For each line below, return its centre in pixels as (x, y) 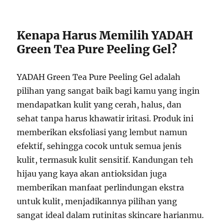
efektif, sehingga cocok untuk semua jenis (99, 146)
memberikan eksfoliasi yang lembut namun (102, 132)
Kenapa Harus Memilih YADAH (105, 36)
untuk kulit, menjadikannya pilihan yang (97, 202)
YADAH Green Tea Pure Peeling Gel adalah (99, 77)
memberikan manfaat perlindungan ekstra (101, 188)
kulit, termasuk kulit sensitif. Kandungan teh (105, 160)
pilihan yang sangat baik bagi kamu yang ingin (109, 91)
